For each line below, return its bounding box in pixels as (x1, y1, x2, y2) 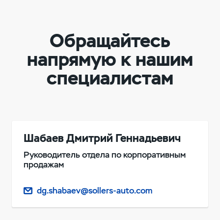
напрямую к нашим (27, 47, 193, 72)
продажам (23, 159, 64, 170)
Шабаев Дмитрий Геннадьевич (23, 132, 181, 145)
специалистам (47, 66, 173, 90)
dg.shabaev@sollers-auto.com (37, 185, 153, 196)
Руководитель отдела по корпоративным (23, 149, 186, 160)
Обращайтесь (50, 28, 170, 53)
